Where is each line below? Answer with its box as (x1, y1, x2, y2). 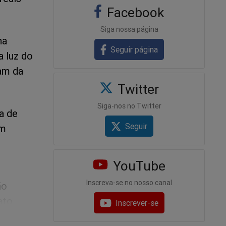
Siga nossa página (100, 24, 158, 34)
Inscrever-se (116, 198, 159, 208)
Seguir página (110, 44, 158, 54)
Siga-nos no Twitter (97, 101, 161, 110)
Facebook (103, 4, 165, 21)
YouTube (109, 158, 165, 175)
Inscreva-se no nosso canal (86, 178, 172, 188)
